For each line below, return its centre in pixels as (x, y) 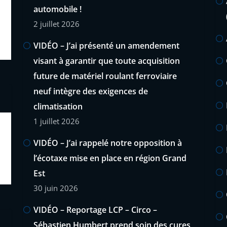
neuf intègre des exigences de (91, 91)
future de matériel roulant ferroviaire (105, 76)
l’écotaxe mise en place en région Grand (110, 158)
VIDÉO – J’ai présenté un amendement (106, 45)
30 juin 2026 (56, 188)
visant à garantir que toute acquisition (107, 61)
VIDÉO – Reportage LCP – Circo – (95, 210)
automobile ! (58, 9)
